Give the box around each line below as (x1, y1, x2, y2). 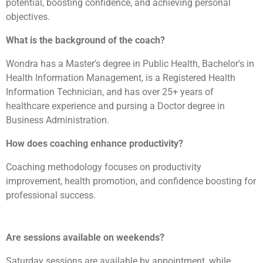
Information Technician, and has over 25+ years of (6, 86, 214, 97)
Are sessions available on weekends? (6, 231, 164, 243)
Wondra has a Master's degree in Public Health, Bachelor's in (6, 58, 254, 69)
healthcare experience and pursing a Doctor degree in (6, 100, 225, 112)
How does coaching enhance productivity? (6, 137, 183, 149)
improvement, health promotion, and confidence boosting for (6, 175, 256, 187)
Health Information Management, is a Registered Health (6, 72, 235, 83)
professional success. (6, 189, 96, 201)
